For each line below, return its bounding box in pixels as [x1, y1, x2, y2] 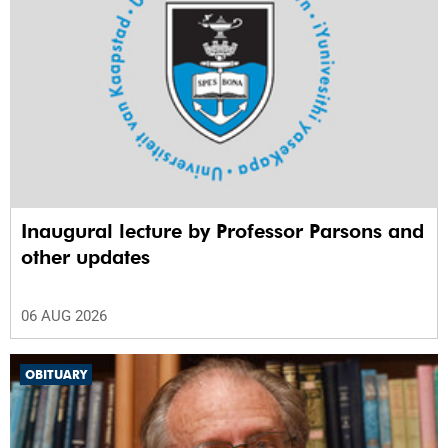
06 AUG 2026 [21, 307, 107, 326]
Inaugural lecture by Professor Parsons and [21, 219, 424, 244]
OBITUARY [25, 367, 87, 383]
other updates [21, 245, 150, 270]
